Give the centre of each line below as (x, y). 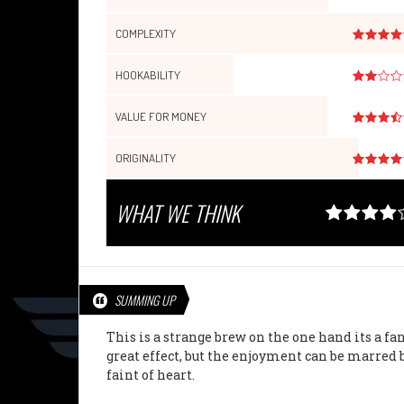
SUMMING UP (145, 299)
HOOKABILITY (148, 74)
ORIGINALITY (146, 157)
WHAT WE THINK (178, 212)
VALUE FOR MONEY (161, 116)
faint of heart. (151, 374)
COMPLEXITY (146, 33)
